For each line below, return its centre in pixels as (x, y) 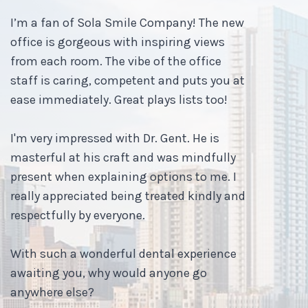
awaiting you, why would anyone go (109, 273)
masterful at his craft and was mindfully (123, 157)
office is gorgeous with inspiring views (118, 42)
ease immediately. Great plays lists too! (119, 99)
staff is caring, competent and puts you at (128, 80)
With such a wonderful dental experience (123, 253)
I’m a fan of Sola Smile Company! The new (127, 22)
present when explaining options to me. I (123, 176)
